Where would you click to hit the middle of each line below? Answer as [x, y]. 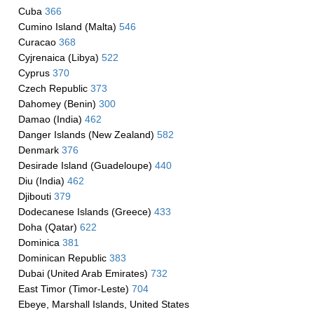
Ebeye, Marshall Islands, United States [103, 304]
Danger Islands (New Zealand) [87, 135]
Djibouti [36, 196]
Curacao [38, 42]
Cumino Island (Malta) [68, 27]
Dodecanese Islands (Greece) [86, 212]
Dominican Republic [63, 258]
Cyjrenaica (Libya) [60, 57]
